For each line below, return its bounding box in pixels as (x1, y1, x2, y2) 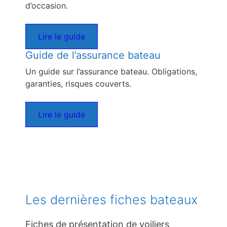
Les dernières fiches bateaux (25, 192, 198, 208)
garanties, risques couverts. (25, 79, 131, 89)
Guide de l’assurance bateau (25, 49, 161, 62)
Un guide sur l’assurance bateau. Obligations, (25, 66, 197, 77)
